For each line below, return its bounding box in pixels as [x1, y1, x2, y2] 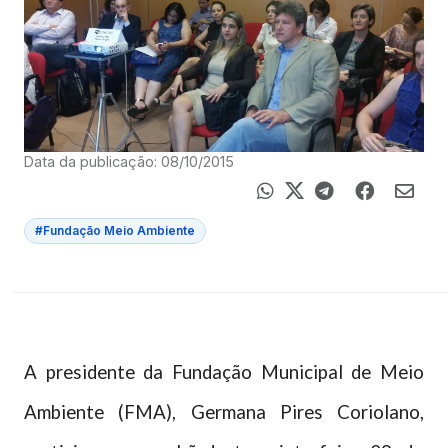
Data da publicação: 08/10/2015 [24, 153, 234, 170]
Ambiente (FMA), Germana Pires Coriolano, [24, 401, 424, 423]
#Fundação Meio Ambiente [35, 224, 195, 238]
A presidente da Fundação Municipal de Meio [24, 361, 424, 383]
